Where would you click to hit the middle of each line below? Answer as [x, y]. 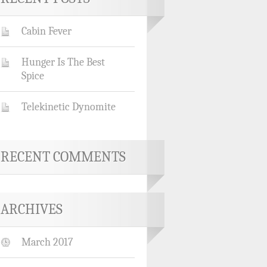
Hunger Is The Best [63, 62]
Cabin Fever [46, 31]
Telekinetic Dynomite [69, 107]
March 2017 [47, 242]
